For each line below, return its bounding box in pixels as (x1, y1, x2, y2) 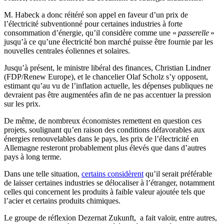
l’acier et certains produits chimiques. (4, 196, 120, 205)
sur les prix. (4, 99, 40, 108)
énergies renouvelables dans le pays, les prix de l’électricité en (4, 134, 198, 143)
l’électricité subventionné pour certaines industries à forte (4, 19, 182, 28)
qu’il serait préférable (143, 169, 212, 178)
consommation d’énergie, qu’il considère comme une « (4, 28, 178, 37)
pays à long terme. (4, 152, 61, 161)
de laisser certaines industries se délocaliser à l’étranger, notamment (4, 178, 214, 187)
